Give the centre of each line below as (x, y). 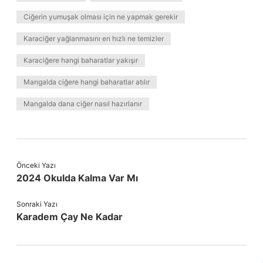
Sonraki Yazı (37, 204)
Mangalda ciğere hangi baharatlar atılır (87, 82)
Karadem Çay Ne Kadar (70, 217)
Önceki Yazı (36, 165)
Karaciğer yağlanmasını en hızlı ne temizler (94, 38)
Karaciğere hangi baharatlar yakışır (81, 60)
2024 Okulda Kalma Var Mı (77, 178)
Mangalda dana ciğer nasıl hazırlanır (83, 104)
